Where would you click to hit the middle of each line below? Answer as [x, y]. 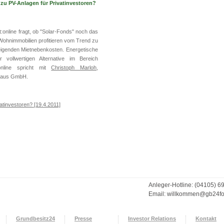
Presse [83, 218]
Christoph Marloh [74, 67]
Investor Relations [152, 218]
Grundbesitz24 [35, 218]
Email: [158, 194]
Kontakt [206, 218]
